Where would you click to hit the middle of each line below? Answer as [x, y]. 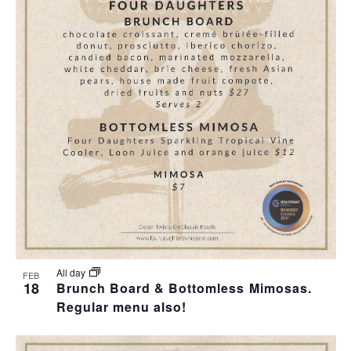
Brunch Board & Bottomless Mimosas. [184, 288]
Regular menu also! [121, 307]
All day [72, 273]
